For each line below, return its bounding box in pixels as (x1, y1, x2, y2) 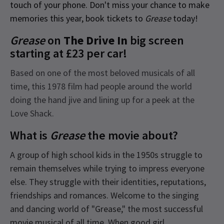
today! (173, 12, 198, 24)
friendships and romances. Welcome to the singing (10, 189, 199, 201)
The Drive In (63, 32, 127, 48)
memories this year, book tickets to (10, 12, 145, 24)
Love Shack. (10, 107, 54, 119)
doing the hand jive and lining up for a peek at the (10, 93, 194, 105)
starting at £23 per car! (10, 45, 127, 61)
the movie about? (85, 127, 178, 143)
